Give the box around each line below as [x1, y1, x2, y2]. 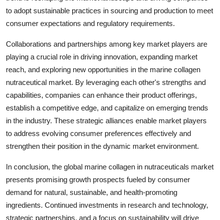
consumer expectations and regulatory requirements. [6, 19, 175, 27]
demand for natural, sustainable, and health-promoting [6, 188, 177, 196]
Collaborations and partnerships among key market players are [6, 39, 207, 48]
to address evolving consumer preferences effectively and [6, 129, 191, 137]
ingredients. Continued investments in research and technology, [6, 200, 208, 209]
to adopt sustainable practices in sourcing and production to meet [6, 6, 213, 15]
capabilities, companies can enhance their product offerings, [6, 90, 197, 99]
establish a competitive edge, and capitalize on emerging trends [6, 103, 208, 112]
